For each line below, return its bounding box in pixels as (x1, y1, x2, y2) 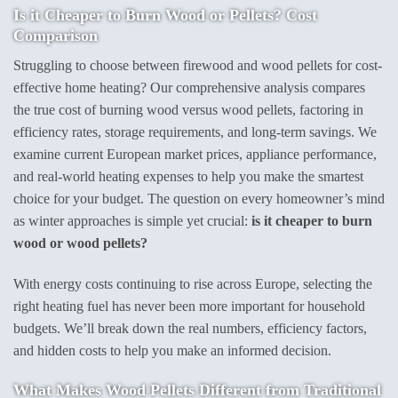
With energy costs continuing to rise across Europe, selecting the (13, 275, 372, 291)
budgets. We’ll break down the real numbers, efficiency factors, (13, 320, 367, 336)
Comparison (13, 27, 98, 44)
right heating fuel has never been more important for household (13, 298, 365, 314)
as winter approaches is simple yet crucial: (13, 213, 251, 228)
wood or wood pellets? (13, 235, 147, 251)
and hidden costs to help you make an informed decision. (13, 342, 331, 358)
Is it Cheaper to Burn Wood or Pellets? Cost (13, 6, 317, 24)
